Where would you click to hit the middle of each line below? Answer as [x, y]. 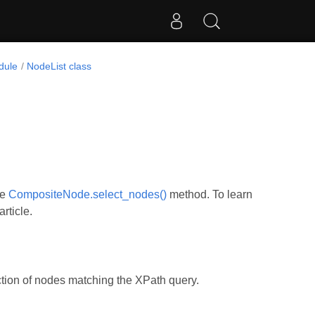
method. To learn [210, 194]
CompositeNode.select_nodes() [88, 194]
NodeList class [59, 66]
